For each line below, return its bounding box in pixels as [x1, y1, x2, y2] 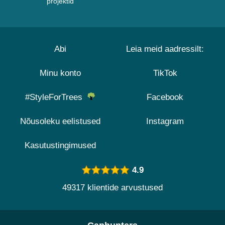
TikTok [153, 68, 177, 78]
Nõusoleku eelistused [20, 117, 100, 126]
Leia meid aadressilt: [126, 44, 204, 54]
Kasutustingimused [24, 141, 96, 150]
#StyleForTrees [25, 92, 87, 102]
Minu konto [39, 68, 81, 78]
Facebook [147, 92, 183, 102]
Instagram [146, 117, 184, 126]
